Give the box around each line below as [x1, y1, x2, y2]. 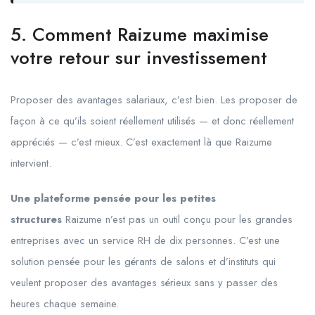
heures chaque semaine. [11, 296, 119, 312]
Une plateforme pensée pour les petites [11, 191, 216, 207]
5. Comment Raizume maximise [11, 21, 269, 49]
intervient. [11, 155, 51, 172]
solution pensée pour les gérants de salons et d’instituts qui [11, 254, 276, 270]
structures [11, 212, 62, 228]
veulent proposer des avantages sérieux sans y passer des [11, 275, 278, 291]
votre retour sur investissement [11, 44, 267, 72]
